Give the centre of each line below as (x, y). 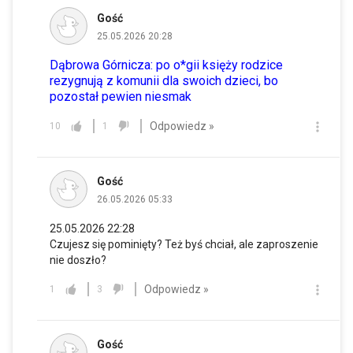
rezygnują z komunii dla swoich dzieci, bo (164, 81)
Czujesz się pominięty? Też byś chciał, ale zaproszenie (184, 245)
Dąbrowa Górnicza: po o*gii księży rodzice (166, 65)
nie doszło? (78, 260)
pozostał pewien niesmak (121, 97)
